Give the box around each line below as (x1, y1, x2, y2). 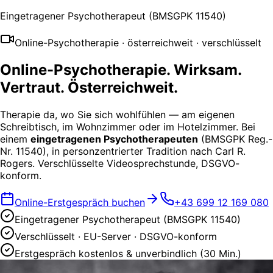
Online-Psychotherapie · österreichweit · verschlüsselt (15, 37, 261, 49)
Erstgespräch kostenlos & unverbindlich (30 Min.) (15, 247, 241, 260)
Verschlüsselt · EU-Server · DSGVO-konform (15, 230, 217, 243)
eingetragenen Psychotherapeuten (30, 132, 198, 145)
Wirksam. (174, 60, 241, 79)
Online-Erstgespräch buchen (15, 196, 145, 208)
